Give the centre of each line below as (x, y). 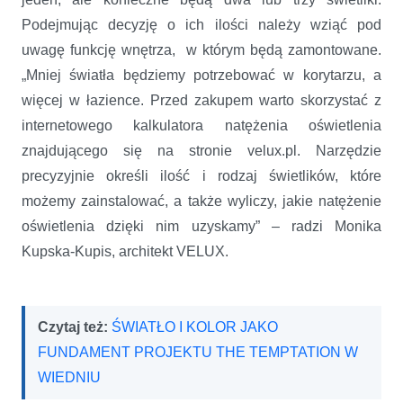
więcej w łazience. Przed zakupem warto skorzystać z (201, 100)
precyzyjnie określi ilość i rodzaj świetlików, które (201, 175)
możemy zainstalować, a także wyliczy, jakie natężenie (201, 201)
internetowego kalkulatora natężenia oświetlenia (201, 125)
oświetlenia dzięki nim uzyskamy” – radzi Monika (201, 226)
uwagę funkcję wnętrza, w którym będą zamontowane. (201, 49)
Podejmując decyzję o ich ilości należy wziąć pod (201, 24)
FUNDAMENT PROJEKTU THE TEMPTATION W (198, 352)
